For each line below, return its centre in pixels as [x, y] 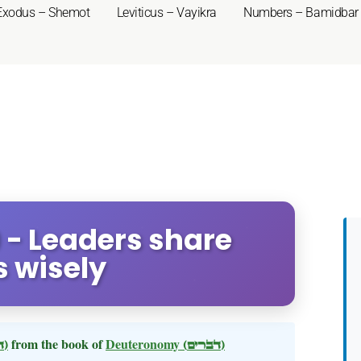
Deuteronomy [144, 344]
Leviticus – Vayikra [166, 12]
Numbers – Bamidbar [301, 12]
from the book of [57, 344]
